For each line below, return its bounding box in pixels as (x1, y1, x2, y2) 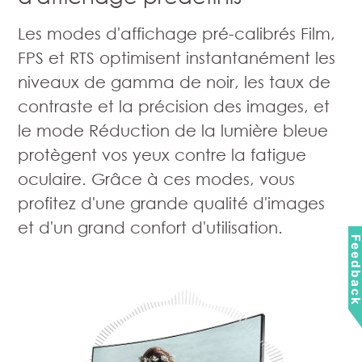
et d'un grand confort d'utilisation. (18, 217, 284, 237)
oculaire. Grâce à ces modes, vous (18, 168, 296, 188)
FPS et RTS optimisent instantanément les (18, 47, 336, 67)
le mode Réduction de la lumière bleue (18, 120, 329, 140)
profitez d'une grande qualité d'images (18, 192, 326, 213)
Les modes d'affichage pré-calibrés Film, (18, 23, 336, 43)
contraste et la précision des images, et (18, 95, 330, 116)
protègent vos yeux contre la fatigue (18, 144, 307, 164)
